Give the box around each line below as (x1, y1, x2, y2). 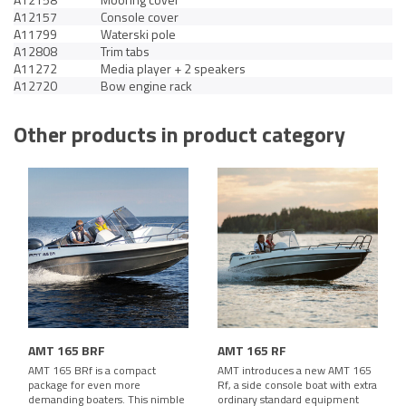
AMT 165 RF (217, 341, 286, 361)
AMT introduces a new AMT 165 (217, 362, 372, 380)
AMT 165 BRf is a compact (28, 362, 156, 380)
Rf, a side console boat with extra (217, 376, 377, 394)
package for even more (28, 376, 140, 394)
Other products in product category (14, 118, 345, 151)
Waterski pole (101, 24, 176, 44)
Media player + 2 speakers (101, 59, 246, 79)
